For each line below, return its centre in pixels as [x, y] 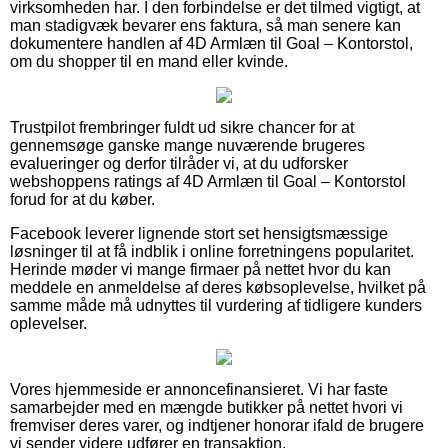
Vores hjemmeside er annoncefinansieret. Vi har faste [199, 389]
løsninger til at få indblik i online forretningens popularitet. [212, 251]
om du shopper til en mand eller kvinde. [149, 61]
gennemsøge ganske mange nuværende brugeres [187, 145]
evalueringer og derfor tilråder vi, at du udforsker [179, 163]
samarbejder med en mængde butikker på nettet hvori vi [206, 407]
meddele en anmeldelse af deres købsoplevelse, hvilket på [218, 287]
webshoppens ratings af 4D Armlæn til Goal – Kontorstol [208, 181]
